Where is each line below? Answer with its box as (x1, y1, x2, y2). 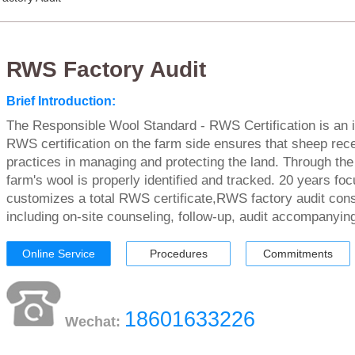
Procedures (149, 247, 208, 260)
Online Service (22, 247, 95, 260)
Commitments (263, 247, 333, 260)
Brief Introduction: (6, 94, 116, 108)
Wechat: (65, 314, 124, 330)
